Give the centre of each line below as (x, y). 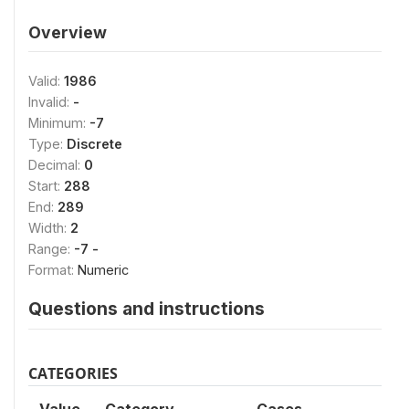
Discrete (94, 143)
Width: (49, 227)
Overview (68, 32)
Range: (51, 248)
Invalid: (51, 101)
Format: (53, 269)
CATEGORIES (73, 373)
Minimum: (59, 122)
